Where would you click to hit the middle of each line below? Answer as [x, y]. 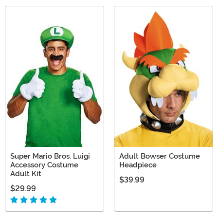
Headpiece [138, 165]
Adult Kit [26, 173]
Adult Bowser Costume [160, 156]
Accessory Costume [44, 165]
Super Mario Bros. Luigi [50, 156]
